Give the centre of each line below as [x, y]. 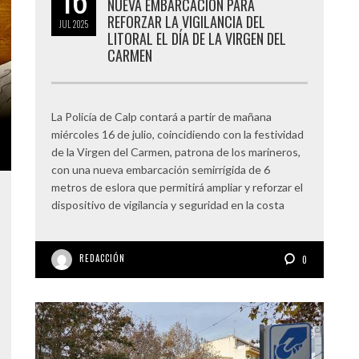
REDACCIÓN [102, 258]
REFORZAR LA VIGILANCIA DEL [186, 22]
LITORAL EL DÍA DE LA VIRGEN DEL [197, 38]
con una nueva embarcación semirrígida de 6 [161, 169]
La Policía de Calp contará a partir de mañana [161, 117]
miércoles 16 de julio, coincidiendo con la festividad [177, 134]
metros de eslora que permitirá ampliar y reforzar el [177, 187]
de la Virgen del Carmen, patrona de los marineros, [176, 152]
